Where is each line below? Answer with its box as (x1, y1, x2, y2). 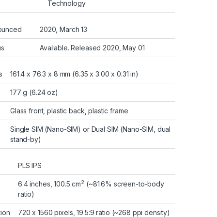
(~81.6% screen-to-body (84, 179, 164, 188)
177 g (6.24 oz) (10, 88, 58, 96)
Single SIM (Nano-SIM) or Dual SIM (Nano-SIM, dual (10, 124, 171, 133)
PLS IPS (18, 161, 42, 170)
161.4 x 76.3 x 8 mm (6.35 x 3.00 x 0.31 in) (10, 69, 139, 78)
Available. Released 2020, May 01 (40, 43, 145, 52)
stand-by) (10, 135, 41, 143)
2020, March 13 (40, 25, 88, 33)
